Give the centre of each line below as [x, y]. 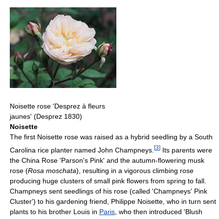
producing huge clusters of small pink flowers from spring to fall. [108, 181]
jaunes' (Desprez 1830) [46, 117]
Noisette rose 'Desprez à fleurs [57, 106]
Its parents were [186, 150]
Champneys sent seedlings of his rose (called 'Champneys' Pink [109, 191]
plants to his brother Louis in [55, 211]
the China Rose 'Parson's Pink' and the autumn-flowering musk [107, 160]
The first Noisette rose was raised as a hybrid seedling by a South [111, 137]
